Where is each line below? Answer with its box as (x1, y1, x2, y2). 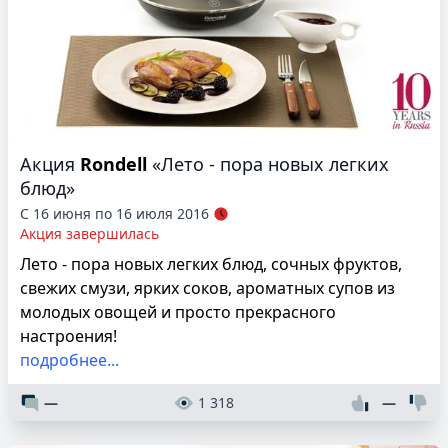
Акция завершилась (20, 224, 159, 244)
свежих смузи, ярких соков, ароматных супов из (20, 277, 395, 300)
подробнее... (20, 349, 119, 372)
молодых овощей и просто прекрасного (20, 301, 336, 324)
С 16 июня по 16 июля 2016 (20, 204, 209, 224)
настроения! (20, 325, 117, 348)
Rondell (80, 152, 147, 177)
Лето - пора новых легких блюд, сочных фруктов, (20, 253, 402, 276)
